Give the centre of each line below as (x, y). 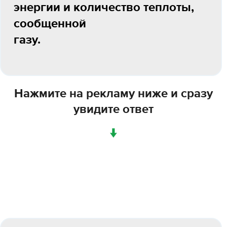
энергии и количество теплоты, (104, 8)
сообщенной (50, 24)
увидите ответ (113, 109)
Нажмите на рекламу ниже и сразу (113, 94)
